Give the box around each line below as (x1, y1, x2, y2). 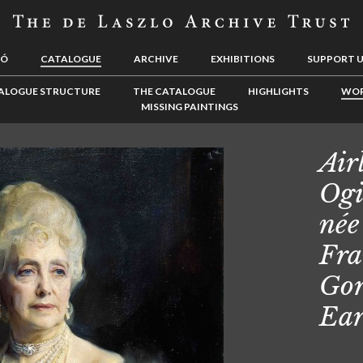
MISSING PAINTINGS (141, 100, 238, 113)
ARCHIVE (134, 53, 178, 65)
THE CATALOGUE (132, 85, 216, 97)
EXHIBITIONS (211, 53, 275, 65)
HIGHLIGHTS (247, 85, 309, 97)
